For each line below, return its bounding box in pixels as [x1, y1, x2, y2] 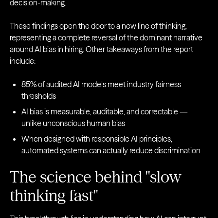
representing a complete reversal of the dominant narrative [10, 33, 202, 43]
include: [10, 56, 36, 66]
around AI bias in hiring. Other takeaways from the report [10, 44, 193, 54]
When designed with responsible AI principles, [21, 134, 172, 144]
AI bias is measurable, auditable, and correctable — [21, 107, 188, 117]
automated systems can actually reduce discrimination [21, 145, 200, 156]
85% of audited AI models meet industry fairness [21, 79, 181, 90]
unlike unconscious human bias [21, 118, 125, 128]
